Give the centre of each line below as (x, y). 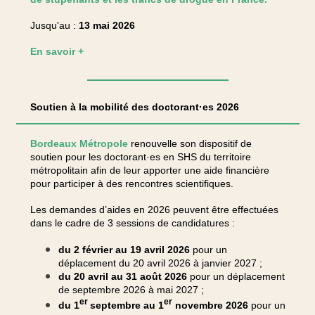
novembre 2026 (210, 306)
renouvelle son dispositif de (189, 143)
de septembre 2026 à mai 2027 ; (131, 289)
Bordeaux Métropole (79, 143)
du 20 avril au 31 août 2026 (122, 276)
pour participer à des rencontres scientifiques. (131, 184)
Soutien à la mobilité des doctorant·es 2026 (134, 107)
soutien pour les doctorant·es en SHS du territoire (140, 157)
